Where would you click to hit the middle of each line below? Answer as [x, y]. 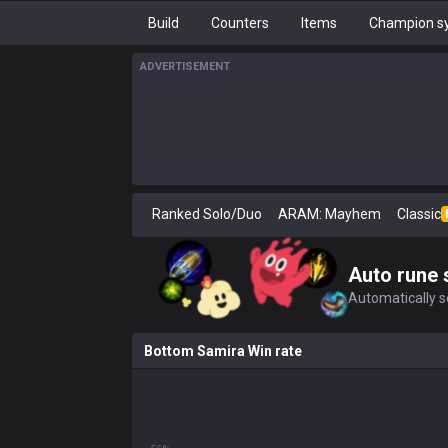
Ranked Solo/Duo [207, 214]
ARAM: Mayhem [329, 214]
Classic [419, 214]
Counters [240, 23]
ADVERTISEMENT [185, 66]
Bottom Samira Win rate [223, 351]
